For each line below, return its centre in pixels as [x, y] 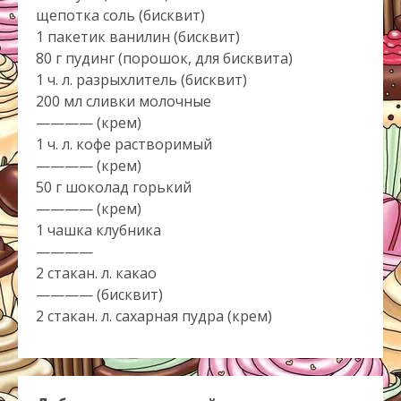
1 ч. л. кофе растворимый [124, 144]
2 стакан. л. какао [96, 273]
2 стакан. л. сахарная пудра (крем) [154, 316]
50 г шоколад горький [114, 187]
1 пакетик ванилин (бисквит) [138, 36]
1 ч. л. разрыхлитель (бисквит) [141, 79]
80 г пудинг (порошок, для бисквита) [164, 58]
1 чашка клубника [98, 230]
